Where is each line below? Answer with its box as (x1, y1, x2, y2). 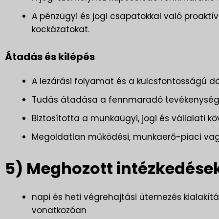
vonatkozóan (32, 204, 87, 216)
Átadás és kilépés (5, 50, 95, 64)
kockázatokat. (32, 23, 89, 35)
